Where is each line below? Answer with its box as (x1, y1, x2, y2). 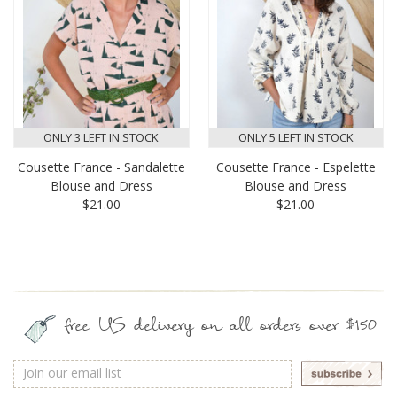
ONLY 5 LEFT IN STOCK (237, 129, 354, 146)
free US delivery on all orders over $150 (65, 320, 377, 336)
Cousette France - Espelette (215, 159, 376, 176)
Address (13, 377, 59, 394)
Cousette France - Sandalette (17, 159, 185, 176)
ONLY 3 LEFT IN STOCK (43, 129, 160, 146)
